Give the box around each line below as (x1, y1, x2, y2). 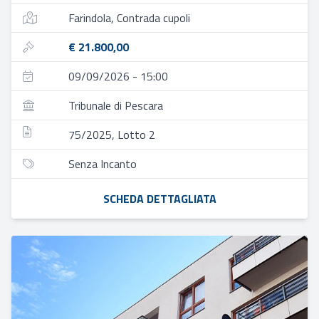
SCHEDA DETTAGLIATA (103, 190, 216, 207)
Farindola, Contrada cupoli (68, 9, 190, 26)
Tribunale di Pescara (68, 97, 163, 114)
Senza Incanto (68, 155, 137, 172)
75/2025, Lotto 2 (68, 126, 155, 143)
